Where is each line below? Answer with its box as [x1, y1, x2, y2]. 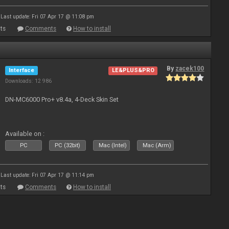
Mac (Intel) [99, 142, 127, 149]
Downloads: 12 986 [5, 78, 52, 84]
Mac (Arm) [143, 142, 172, 149]
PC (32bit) [55, 142, 81, 149]
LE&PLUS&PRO [111, 67, 154, 74]
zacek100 [175, 65, 204, 72]
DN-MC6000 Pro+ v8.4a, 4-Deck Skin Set [5, 96, 119, 103]
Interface [9, 67, 35, 74]
